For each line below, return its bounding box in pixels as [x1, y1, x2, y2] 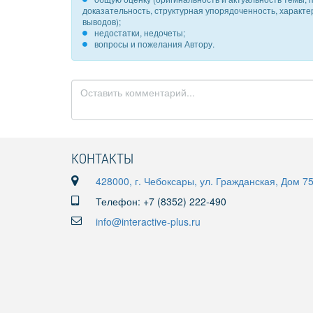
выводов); [82, 15, 121, 27]
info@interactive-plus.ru [96, 214, 201, 228]
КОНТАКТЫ [71, 149, 133, 167]
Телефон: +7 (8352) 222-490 [96, 194, 226, 208]
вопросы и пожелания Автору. [94, 38, 214, 50]
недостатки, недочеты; [94, 27, 185, 38]
